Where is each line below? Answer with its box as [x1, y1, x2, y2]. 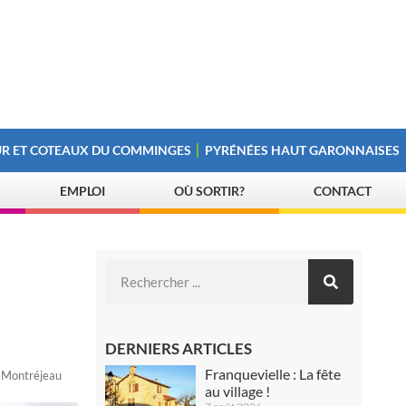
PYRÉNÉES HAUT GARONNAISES [205, 142, 401, 158]
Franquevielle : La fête [205, 365, 342, 382]
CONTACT [313, 183, 372, 198]
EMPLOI [59, 183, 106, 198]
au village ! [205, 382, 271, 400]
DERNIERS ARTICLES [105, 339, 253, 358]
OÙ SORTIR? [174, 183, 246, 198]
